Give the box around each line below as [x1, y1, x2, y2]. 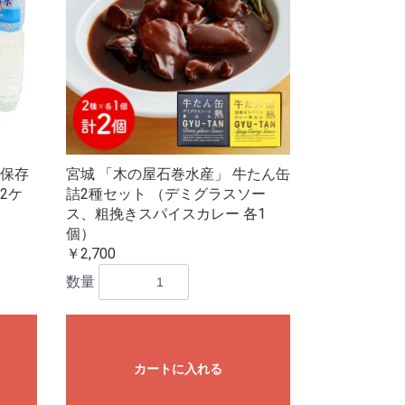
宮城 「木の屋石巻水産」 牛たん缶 [65, 165, 290, 184]
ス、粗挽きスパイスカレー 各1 [65, 205, 266, 223]
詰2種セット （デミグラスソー [65, 185, 266, 203]
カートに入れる [133, 362, 222, 377]
